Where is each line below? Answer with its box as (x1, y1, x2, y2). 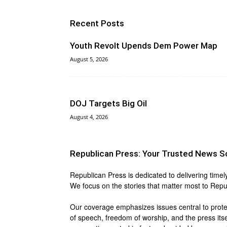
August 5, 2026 (70, 55, 108, 63)
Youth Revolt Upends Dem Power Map (70, 41, 217, 51)
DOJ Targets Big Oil (70, 98, 147, 108)
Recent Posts (70, 18, 124, 28)
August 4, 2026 (70, 113, 108, 121)
